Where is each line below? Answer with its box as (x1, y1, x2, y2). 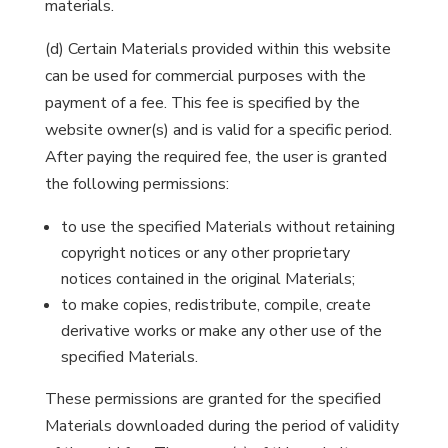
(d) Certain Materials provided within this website (44, 38, 391, 60)
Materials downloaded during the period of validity (44, 415, 399, 437)
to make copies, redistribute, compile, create (60, 294, 371, 316)
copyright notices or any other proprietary (60, 242, 350, 264)
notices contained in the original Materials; (60, 268, 355, 290)
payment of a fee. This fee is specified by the (44, 92, 360, 114)
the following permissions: (44, 173, 229, 195)
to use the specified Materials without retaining (60, 216, 395, 238)
